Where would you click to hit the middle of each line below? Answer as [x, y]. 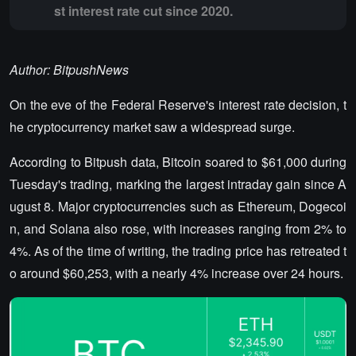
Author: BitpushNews [69, 70]
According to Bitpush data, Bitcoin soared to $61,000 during [178, 162]
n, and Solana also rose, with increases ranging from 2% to [178, 228]
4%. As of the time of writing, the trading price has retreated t [178, 251]
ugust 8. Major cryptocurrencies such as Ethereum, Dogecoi [178, 206]
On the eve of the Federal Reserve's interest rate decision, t [178, 104]
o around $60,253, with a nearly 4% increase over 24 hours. [176, 273]
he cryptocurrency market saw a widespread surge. [152, 127]
